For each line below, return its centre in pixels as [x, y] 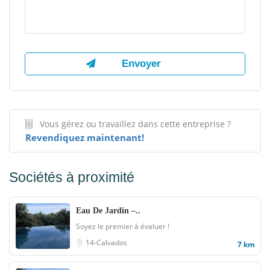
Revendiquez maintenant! [85, 137]
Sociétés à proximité [72, 177]
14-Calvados [106, 243]
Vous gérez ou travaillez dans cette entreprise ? [135, 124]
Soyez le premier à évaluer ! [123, 226]
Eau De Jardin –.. [108, 211]
